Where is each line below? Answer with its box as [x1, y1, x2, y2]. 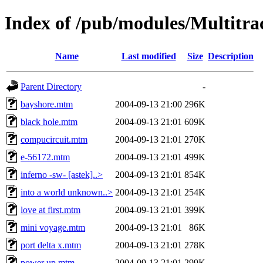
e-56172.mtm [21, 151, 70, 162]
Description [208, 50, 254, 61]
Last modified [121, 50, 176, 61]
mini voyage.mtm [21, 222, 85, 232]
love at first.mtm [21, 204, 80, 215]
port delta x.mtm [21, 240, 81, 250]
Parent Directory [21, 81, 82, 92]
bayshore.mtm [21, 99, 73, 109]
